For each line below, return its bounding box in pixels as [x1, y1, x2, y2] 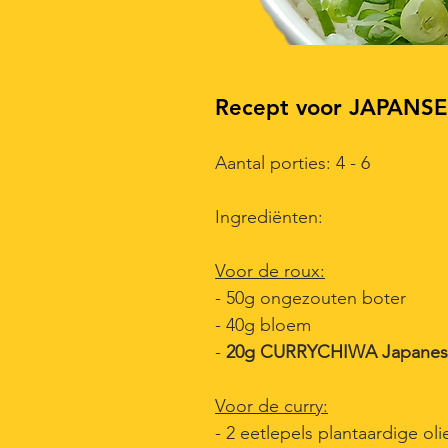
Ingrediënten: [215, 206, 323, 228]
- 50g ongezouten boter [215, 287, 406, 309]
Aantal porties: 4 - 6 [215, 152, 370, 174]
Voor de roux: [215, 260, 325, 282]
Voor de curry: [215, 395, 328, 417]
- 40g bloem [215, 314, 311, 336]
